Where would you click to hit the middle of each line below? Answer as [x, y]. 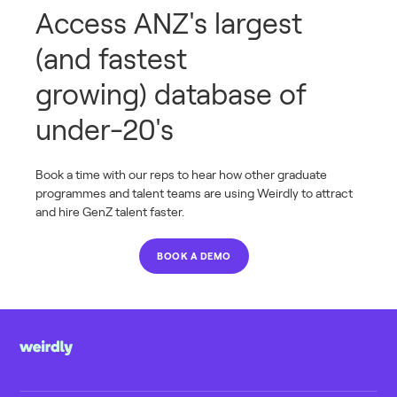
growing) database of [171, 93]
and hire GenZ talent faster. [110, 211]
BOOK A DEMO [194, 255]
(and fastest [112, 58]
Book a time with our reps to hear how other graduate [182, 174]
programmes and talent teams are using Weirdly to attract [195, 192]
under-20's [105, 128]
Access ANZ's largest [169, 22]
